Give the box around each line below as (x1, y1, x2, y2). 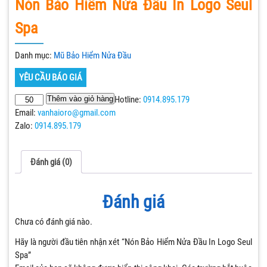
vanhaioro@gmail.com (38, 107, 116, 119)
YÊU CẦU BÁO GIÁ (19, 72, 82, 83)
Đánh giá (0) (30, 156, 72, 167)
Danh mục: (15, 50, 54, 61)
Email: (15, 107, 38, 119)
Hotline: (114, 94, 144, 105)
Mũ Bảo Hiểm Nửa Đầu (54, 50, 131, 61)
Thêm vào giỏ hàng (47, 94, 114, 104)
